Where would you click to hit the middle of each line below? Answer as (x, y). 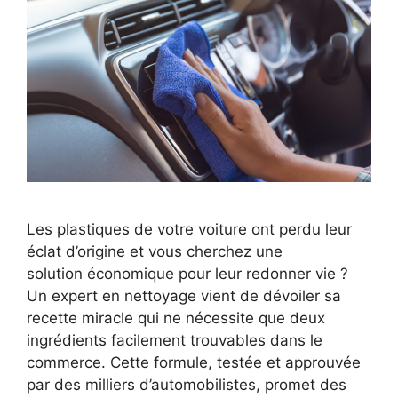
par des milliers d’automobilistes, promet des (187, 385)
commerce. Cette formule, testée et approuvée (194, 363)
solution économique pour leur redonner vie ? (187, 274)
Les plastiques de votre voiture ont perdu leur (189, 230)
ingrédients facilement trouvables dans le (175, 341)
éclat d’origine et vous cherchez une (155, 252)
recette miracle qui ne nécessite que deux (176, 318)
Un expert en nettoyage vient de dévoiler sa (184, 296)
